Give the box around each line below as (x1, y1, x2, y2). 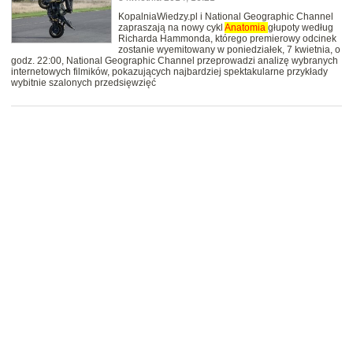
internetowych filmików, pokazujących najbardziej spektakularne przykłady (11, 66, 328, 78)
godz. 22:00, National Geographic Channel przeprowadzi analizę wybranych (11, 55, 338, 67)
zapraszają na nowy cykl (118, 22, 225, 34)
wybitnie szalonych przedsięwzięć (11, 77, 156, 89)
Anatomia (225, 22, 268, 34)
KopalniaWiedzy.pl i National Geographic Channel (118, 11, 333, 23)
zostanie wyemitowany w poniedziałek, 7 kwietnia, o (118, 44, 340, 56)
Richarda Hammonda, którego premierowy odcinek (118, 33, 336, 45)
